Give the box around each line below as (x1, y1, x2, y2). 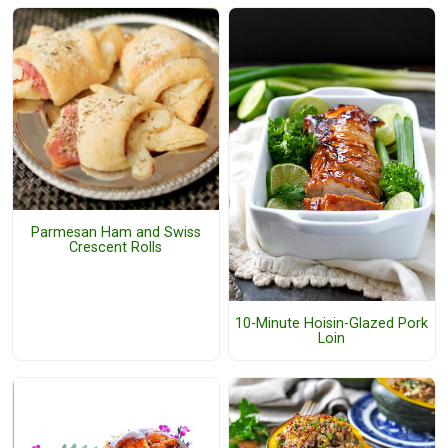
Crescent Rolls (69, 238, 163, 256)
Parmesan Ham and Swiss (30, 223, 201, 241)
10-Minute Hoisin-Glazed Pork (235, 314, 429, 332)
